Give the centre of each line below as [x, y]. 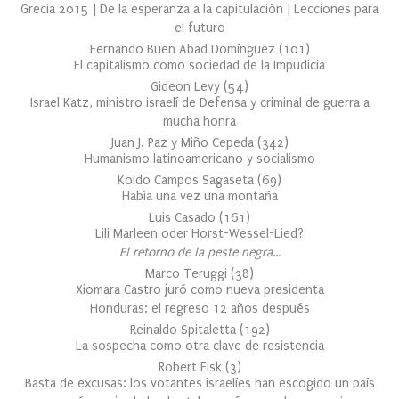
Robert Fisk [191, 367]
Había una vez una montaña [199, 196]
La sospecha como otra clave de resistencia [199, 346]
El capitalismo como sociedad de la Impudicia [199, 65]
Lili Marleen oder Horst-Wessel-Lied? [199, 233]
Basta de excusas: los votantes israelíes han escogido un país [199, 383]
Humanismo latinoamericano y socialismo [199, 159]
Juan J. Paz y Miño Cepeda [184, 142]
